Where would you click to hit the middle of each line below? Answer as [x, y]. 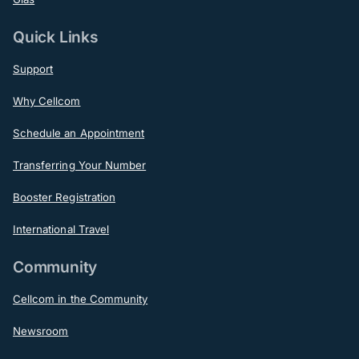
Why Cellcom [47, 101]
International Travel [61, 229]
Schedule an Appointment [79, 133]
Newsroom [41, 331]
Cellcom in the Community [81, 298]
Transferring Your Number [80, 165]
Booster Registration [64, 197]
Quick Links [56, 36]
